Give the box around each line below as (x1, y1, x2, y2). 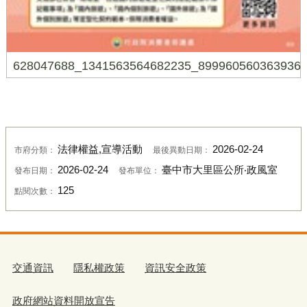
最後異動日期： (152, 145, 212, 154)
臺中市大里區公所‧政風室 (161, 164, 278, 175)
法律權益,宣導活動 (57, 143, 143, 155)
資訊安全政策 (145, 261, 207, 273)
